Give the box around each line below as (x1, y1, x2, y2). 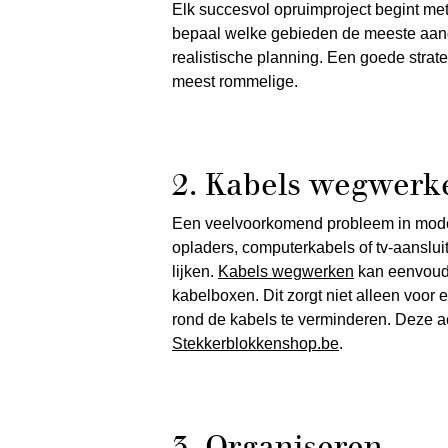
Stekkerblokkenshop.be (172, 335, 339, 352)
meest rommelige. (172, 73, 298, 90)
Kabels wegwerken (218, 263, 354, 280)
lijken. (172, 263, 218, 280)
